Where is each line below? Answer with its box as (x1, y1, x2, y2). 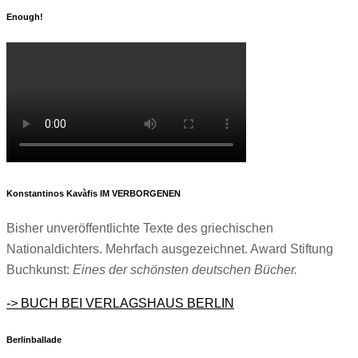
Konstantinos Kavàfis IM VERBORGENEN (6, 188, 181, 198)
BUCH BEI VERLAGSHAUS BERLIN (21, 296, 234, 311)
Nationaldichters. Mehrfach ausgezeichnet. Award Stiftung (6, 242, 333, 257)
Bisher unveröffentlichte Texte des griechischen (6, 221, 273, 236)
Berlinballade (6, 334, 62, 344)
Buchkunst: (6, 263, 73, 277)
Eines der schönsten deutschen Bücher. (73, 263, 297, 277)
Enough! (6, 12, 43, 22)
